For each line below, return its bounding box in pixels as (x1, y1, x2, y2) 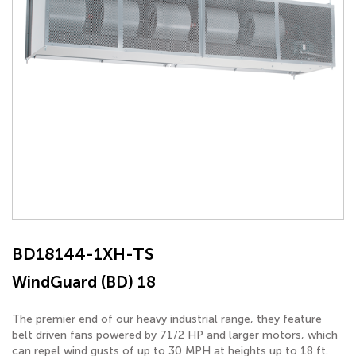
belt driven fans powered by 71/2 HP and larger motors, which (12, 328, 338, 342)
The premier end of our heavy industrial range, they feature (12, 312, 322, 326)
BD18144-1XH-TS (12, 244, 154, 264)
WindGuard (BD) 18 (12, 273, 156, 292)
